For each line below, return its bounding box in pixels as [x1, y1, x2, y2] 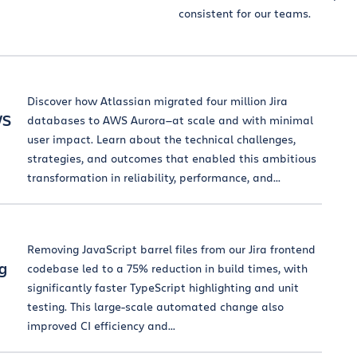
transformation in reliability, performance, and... [27, 170, 280, 185]
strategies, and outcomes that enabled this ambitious [27, 151, 316, 166]
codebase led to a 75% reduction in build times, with [27, 261, 308, 276]
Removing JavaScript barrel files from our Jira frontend [27, 241, 316, 257]
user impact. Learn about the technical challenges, [27, 131, 296, 147]
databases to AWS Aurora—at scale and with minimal [27, 112, 313, 127]
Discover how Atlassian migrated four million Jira [27, 93, 288, 108]
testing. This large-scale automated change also [27, 299, 284, 314]
